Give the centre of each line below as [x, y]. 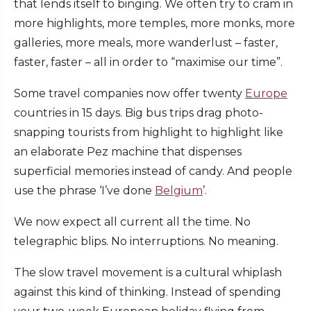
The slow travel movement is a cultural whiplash [148, 273]
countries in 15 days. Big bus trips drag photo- [138, 113]
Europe [266, 94]
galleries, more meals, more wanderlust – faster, [146, 43]
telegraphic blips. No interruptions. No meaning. [146, 242]
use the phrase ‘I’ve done [84, 191]
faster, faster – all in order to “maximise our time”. [148, 62]
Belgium [179, 191]
